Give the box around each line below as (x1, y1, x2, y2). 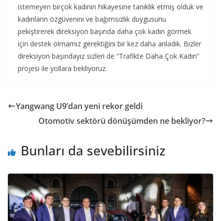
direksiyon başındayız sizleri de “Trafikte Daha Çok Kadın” (18, 51, 199, 61)
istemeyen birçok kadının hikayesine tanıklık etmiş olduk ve (18, 1, 203, 11)
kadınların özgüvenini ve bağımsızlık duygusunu (18, 14, 166, 24)
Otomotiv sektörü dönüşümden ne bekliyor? (38, 115, 205, 126)
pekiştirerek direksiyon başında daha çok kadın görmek (18, 26, 191, 36)
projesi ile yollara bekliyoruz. (18, 63, 107, 73)
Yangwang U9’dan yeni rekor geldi (16, 100, 143, 111)
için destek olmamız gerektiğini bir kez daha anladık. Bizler (18, 38, 201, 48)
